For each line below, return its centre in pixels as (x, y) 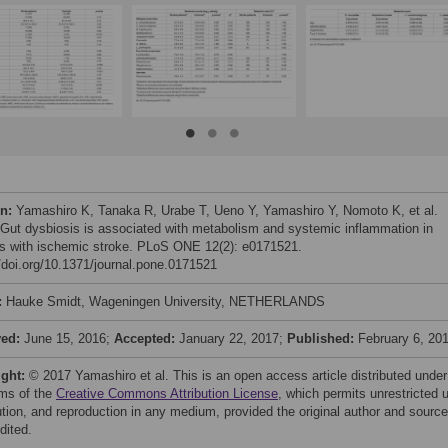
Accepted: (146, 338)
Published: (322, 338)
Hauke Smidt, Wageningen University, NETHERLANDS (165, 301)
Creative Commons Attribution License (167, 393)
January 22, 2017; (233, 338)
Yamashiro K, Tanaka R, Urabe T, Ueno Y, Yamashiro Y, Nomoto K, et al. (227, 210)
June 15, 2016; (69, 338)
